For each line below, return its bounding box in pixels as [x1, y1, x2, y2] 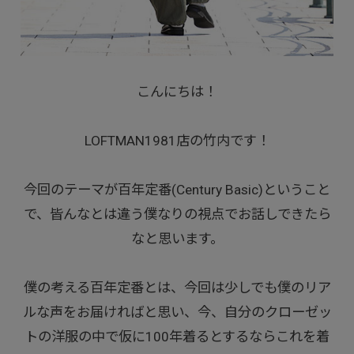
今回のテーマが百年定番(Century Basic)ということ [24, 181, 330, 198]
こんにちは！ [137, 83, 217, 100]
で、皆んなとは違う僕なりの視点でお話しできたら [23, 205, 331, 222]
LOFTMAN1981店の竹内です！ [84, 132, 270, 149]
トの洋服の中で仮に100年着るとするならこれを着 [24, 328, 330, 345]
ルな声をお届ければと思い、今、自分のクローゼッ [22, 303, 332, 320]
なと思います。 [130, 230, 224, 247]
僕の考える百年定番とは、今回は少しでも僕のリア [23, 279, 331, 296]
